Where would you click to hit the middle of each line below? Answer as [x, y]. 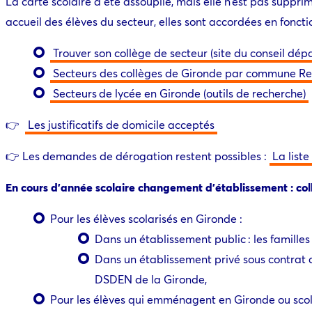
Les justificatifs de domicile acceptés [121, 124]
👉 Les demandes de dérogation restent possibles [133, 155]
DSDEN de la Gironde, [152, 279]
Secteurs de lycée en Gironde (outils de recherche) [179, 93]
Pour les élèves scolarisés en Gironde [143, 218]
